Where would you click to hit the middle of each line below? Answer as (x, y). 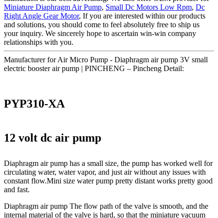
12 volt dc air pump (53, 137)
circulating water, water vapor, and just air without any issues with (105, 172)
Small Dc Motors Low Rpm (149, 7)
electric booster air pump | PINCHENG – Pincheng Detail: (94, 68)
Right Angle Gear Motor (41, 16)
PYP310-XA (34, 103)
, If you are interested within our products (142, 16)
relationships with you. (39, 42)
